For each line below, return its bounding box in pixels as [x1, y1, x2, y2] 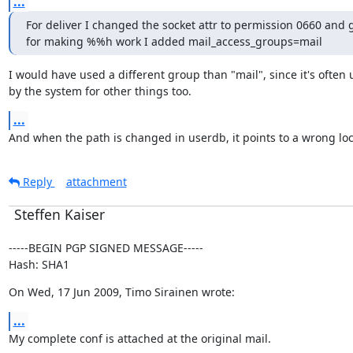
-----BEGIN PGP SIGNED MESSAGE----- [8, 240, 203, 255]
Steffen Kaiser [13, 205, 105, 224]
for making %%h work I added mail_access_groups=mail [25, 34, 322, 49]
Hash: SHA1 [8, 257, 69, 272]
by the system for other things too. [8, 84, 191, 98]
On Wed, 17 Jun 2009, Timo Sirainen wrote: [8, 284, 235, 299]
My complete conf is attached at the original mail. [8, 331, 271, 346]
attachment [65, 174, 127, 189]
